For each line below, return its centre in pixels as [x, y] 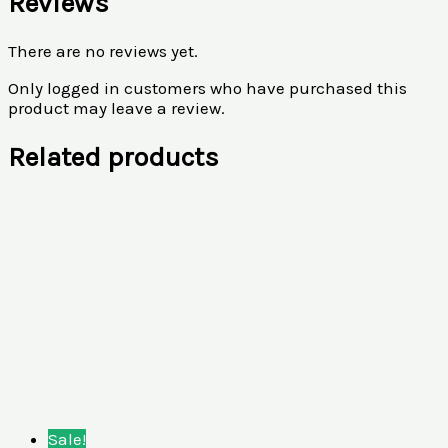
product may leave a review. [116, 108]
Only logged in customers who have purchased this [207, 88]
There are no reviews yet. [103, 51]
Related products [113, 156]
